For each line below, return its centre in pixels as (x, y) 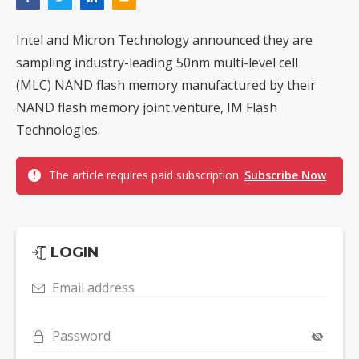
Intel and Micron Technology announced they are (164, 40)
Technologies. (58, 130)
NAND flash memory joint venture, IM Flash (147, 108)
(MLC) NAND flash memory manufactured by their (166, 85)
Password (81, 336)
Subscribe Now (285, 175)
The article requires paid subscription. (147, 175)
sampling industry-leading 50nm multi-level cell (157, 63)
